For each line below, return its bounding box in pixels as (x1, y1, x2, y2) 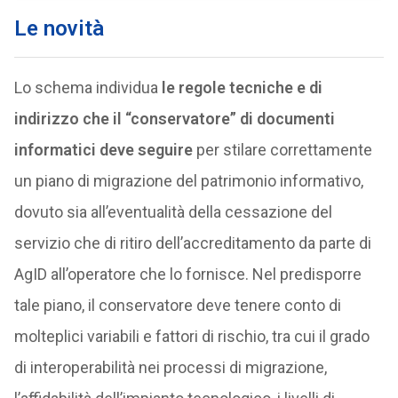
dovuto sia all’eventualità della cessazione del (13, 203, 332, 221)
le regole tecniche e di (161, 78, 322, 97)
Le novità (13, 16, 104, 41)
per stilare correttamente (192, 140, 372, 159)
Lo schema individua (13, 78, 162, 97)
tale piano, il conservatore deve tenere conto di (13, 296, 341, 314)
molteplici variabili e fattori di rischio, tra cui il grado (13, 327, 370, 346)
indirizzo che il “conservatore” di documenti (13, 109, 335, 128)
